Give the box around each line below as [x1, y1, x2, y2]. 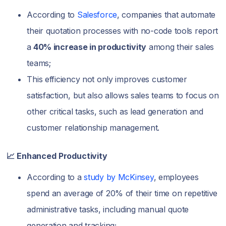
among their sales [146, 41, 214, 52]
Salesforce [77, 9, 118, 20]
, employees [153, 172, 199, 182]
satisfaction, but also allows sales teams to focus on [27, 90, 219, 100]
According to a [27, 172, 82, 182]
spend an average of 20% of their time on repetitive [27, 188, 218, 198]
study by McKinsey [81, 172, 154, 182]
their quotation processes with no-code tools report [27, 25, 218, 36]
